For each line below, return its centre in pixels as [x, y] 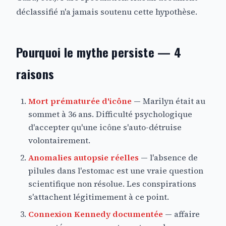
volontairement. [59, 140]
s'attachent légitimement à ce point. [99, 197]
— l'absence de [168, 158]
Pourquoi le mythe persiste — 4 [99, 52]
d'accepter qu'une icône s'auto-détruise [105, 127]
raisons [35, 73]
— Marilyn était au [168, 101]
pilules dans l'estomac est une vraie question [116, 171]
